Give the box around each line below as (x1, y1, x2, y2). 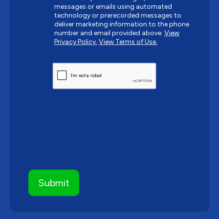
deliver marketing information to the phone (54, 20, 189, 29)
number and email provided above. (54, 29, 164, 38)
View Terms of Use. (99, 38, 157, 46)
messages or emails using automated (54, 2, 172, 11)
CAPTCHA (52, 63, 77, 69)
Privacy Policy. (54, 38, 97, 46)
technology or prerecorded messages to (54, 11, 181, 20)
